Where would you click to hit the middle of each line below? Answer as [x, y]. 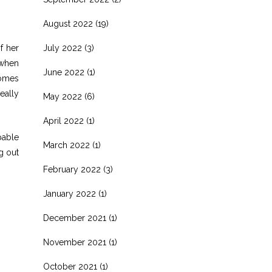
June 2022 [64, 72]
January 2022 [70, 194]
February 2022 [72, 169]
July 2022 [63, 48]
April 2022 [63, 121]
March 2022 [66, 145]
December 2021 [75, 218]
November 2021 [75, 242]
